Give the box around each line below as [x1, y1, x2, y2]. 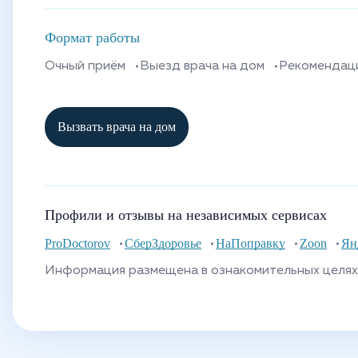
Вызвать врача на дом [58, 120, 176, 133]
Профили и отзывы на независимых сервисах [45, 207, 327, 223]
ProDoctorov [45, 237, 110, 250]
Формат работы [45, 30, 140, 46]
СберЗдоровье [125, 237, 201, 250]
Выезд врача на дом [140, 60, 265, 73]
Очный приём [45, 60, 125, 73]
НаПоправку [216, 237, 285, 250]
